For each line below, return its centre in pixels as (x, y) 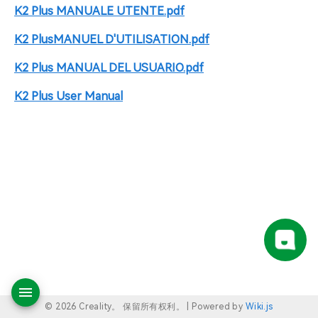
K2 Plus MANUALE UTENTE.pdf (99, 11)
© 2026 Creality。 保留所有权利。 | (119, 307)
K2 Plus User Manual (68, 96)
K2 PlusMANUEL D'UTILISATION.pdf (112, 39)
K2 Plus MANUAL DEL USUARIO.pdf (109, 68)
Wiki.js (259, 307)
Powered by (219, 307)
